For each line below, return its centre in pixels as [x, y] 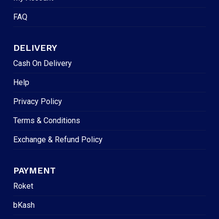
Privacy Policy [37, 102]
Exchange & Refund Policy [58, 140]
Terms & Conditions [46, 121]
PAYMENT [34, 171]
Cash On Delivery [42, 64]
